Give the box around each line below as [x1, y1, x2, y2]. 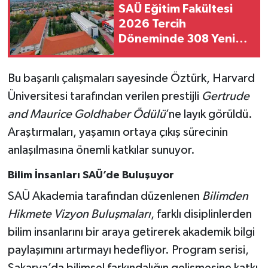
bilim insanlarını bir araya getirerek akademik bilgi [7, 226, 255, 238]
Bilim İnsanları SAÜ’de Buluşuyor [7, 170, 174, 181]
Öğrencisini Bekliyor [118, 47, 233, 60]
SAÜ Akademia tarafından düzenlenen [7, 190, 202, 202]
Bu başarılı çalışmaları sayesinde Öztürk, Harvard [7, 72, 255, 85]
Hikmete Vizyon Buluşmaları [7, 208, 151, 220]
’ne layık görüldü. [165, 108, 252, 121]
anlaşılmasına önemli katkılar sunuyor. [7, 144, 195, 157]
